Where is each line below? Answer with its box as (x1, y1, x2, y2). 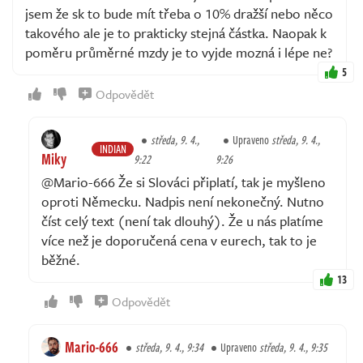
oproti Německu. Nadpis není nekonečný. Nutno (41, 190, 324, 211)
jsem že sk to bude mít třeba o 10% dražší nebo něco (25, 2, 333, 23)
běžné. (41, 249, 80, 270)
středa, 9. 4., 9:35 (259, 338, 327, 356)
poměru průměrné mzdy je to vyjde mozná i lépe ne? (25, 41, 332, 62)
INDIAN (100, 139, 127, 157)
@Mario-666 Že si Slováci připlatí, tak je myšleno (41, 171, 326, 192)
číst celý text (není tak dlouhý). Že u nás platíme (41, 210, 323, 231)
